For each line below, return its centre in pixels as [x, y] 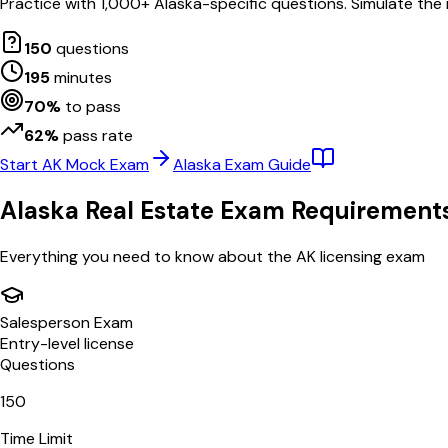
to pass [91, 106]
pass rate [96, 135]
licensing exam [370, 256]
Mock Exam [105, 164]
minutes [81, 77]
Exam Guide [266, 164]
